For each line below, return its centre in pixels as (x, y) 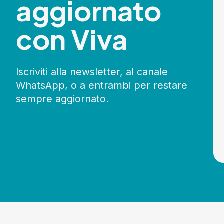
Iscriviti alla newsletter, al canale (92, 72)
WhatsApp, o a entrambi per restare (102, 85)
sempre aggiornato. (62, 99)
